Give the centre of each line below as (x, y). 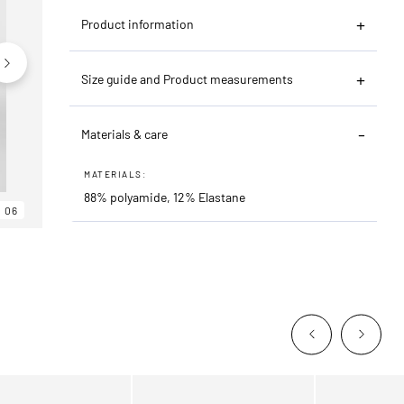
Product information (138, 23)
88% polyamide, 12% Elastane (165, 197)
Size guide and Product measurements (188, 78)
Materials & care (125, 133)
